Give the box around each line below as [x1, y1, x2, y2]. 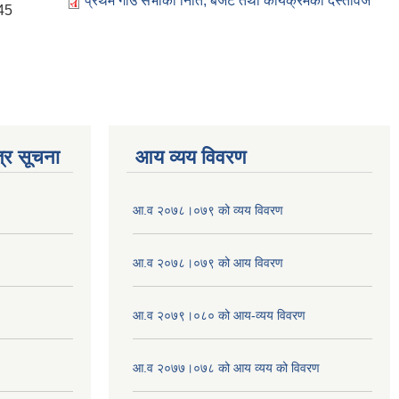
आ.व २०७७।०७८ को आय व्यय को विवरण [133, 361, 320, 376]
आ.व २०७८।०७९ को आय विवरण [133, 256, 283, 271]
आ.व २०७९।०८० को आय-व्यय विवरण [133, 308, 305, 323]
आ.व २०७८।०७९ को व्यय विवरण [133, 203, 283, 218]
